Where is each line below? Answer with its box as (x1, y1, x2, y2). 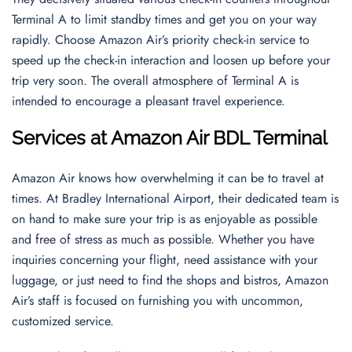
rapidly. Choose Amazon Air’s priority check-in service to (12, 31, 310, 49)
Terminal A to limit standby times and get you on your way (12, 10, 317, 28)
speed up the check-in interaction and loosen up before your (12, 51, 330, 69)
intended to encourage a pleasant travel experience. (12, 92, 289, 110)
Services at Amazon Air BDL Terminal (12, 126, 328, 149)
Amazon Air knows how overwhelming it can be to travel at (12, 169, 324, 187)
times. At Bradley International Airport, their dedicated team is (12, 189, 339, 207)
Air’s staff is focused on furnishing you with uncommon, (12, 291, 303, 310)
